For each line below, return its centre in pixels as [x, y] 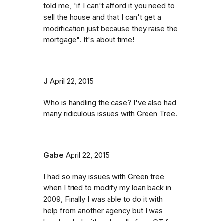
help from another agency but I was [103, 210]
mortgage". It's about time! [89, 40]
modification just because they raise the [110, 28]
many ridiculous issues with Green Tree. [110, 114]
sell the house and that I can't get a [102, 17]
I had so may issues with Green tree [104, 176]
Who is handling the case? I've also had [110, 102]
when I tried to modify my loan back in [107, 188]
